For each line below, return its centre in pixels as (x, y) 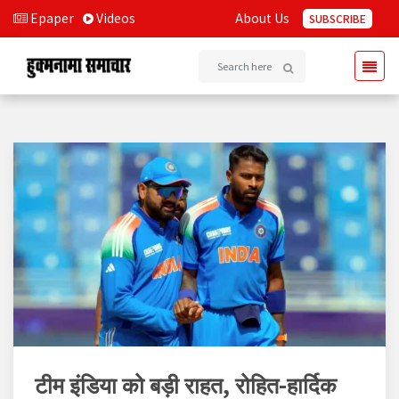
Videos (114, 18)
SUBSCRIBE (338, 18)
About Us (262, 18)
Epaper (51, 18)
